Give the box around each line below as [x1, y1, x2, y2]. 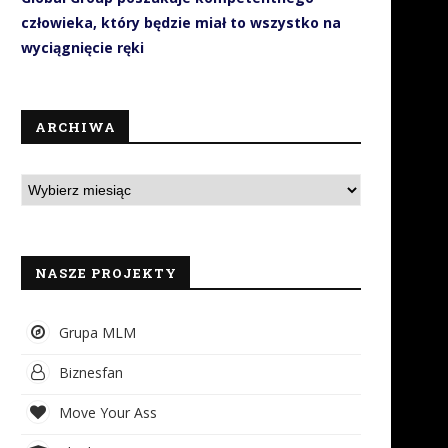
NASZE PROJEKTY [35, 264, 177, 282]
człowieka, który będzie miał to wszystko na [21, 13, 341, 32]
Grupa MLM [55, 323, 136, 342]
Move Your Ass [55, 403, 157, 422]
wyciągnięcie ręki [21, 38, 144, 57]
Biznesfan [55, 363, 123, 382]
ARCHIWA [35, 118, 116, 136]
